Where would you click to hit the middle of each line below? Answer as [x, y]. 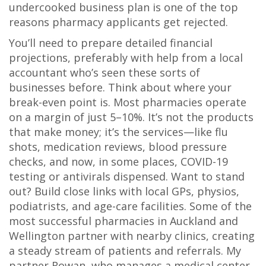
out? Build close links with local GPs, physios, [124, 191]
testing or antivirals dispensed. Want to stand [127, 176]
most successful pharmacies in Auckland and [123, 221]
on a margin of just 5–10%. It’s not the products [131, 117]
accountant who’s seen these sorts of [104, 72]
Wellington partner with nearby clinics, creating [132, 236]
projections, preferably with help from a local [126, 58]
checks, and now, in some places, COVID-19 [118, 161]
